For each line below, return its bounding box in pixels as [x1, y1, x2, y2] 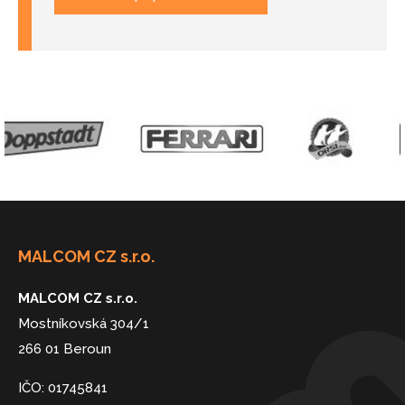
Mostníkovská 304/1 [18, 316, 149, 333]
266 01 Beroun [18, 341, 111, 358]
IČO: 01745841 [18, 380, 108, 397]
